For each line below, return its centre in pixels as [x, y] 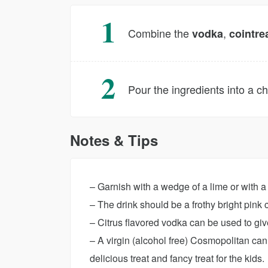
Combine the [160, 33]
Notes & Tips [114, 140]
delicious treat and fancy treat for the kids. [177, 258]
